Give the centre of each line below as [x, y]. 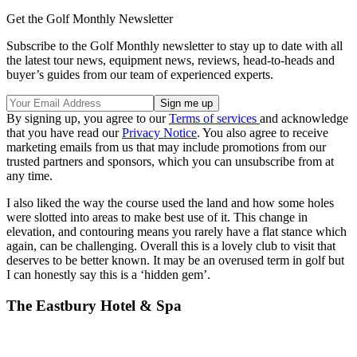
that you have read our [64, 133]
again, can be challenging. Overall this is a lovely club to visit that [171, 246]
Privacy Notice [159, 133]
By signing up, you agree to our [88, 119]
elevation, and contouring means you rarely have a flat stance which [177, 232]
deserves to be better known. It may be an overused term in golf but [175, 261]
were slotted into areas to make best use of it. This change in [157, 218]
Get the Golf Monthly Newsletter [90, 19]
